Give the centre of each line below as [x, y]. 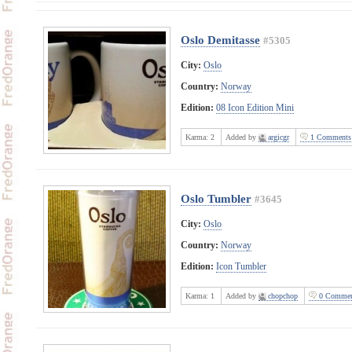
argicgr [278, 137]
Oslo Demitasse [220, 40]
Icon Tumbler [241, 266]
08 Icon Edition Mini [255, 107]
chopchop [282, 295]
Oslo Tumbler [216, 198]
